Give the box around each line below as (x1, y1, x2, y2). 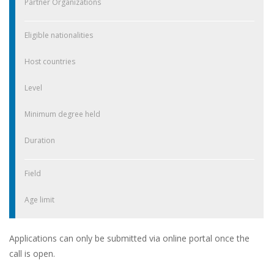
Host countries (24, 56, 75, 67)
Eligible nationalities (24, 29, 93, 40)
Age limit (24, 194, 54, 205)
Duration (24, 135, 55, 146)
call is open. (9, 247, 55, 259)
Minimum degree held (24, 108, 100, 119)
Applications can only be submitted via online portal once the (9, 232, 250, 244)
